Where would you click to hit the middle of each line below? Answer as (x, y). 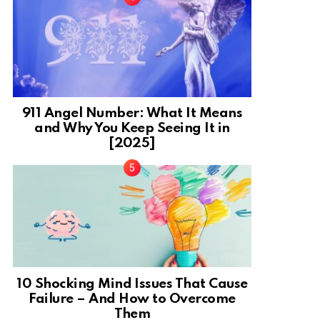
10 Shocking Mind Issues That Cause (132, 284)
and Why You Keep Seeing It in (132, 129)
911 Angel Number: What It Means (132, 114)
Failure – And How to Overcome (132, 299)
